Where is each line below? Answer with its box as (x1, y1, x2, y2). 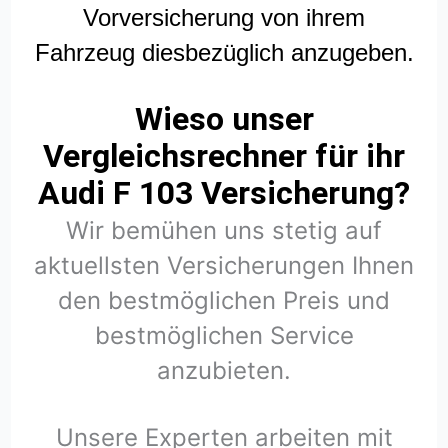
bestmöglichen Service (94, 321, 354, 351)
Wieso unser (134, 100, 314, 139)
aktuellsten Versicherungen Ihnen (34, 251, 414, 281)
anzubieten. (157, 356, 291, 386)
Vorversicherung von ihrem (83, 4, 365, 32)
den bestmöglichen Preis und (58, 286, 390, 316)
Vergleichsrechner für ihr (43, 137, 405, 176)
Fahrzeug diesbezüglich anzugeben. (34, 39, 414, 67)
